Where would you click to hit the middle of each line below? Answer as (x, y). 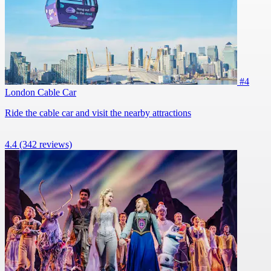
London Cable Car (41, 92)
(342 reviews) (46, 144)
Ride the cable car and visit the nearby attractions (98, 113)
